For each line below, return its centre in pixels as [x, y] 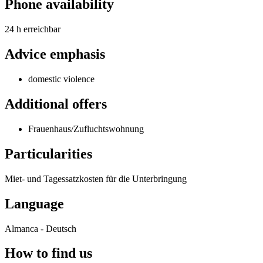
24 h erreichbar [33, 29]
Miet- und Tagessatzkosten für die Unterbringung [96, 178]
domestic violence [61, 79]
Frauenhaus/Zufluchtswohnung [86, 129]
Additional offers [56, 104]
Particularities [48, 154]
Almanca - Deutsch [41, 228]
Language [34, 203]
